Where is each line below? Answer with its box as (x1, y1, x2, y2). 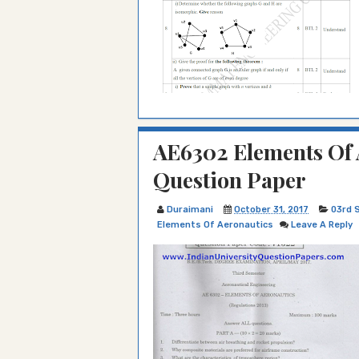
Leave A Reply (291, 220, 353, 230)
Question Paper (153, 165, 306, 194)
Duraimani (167, 204, 213, 215)
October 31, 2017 (234, 204, 309, 215)
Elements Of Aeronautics (157, 220, 273, 230)
